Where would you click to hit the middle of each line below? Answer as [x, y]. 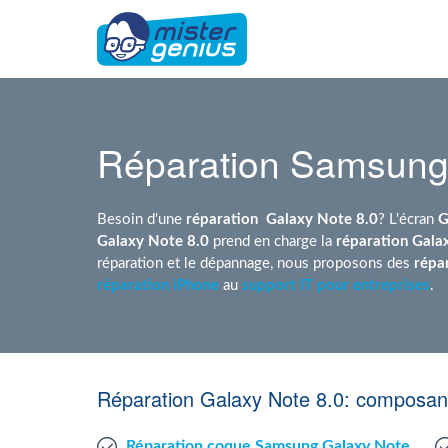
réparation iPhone [158, 284]
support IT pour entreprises [336, 284]
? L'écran [408, 218]
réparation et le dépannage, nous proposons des [255, 262]
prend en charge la [272, 240]
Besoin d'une [141, 218]
